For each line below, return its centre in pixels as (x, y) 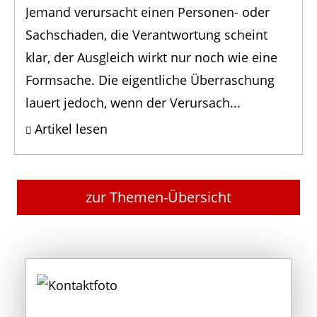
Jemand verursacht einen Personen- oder (148, 12)
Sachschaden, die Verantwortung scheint (146, 35)
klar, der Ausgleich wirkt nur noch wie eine (151, 58)
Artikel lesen (71, 129)
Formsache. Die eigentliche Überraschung (150, 80)
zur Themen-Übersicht (158, 197)
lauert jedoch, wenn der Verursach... (133, 103)
